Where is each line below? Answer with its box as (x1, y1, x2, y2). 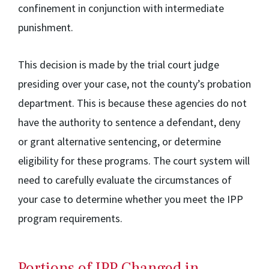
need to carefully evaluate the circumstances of (18, 173, 232, 187)
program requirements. (18, 211, 122, 225)
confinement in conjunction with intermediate (18, 1, 224, 15)
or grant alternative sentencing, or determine (18, 134, 221, 148)
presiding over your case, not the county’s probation (18, 77, 251, 91)
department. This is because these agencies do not (18, 96, 247, 110)
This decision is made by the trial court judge (18, 58, 219, 71)
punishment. (18, 20, 73, 34)
